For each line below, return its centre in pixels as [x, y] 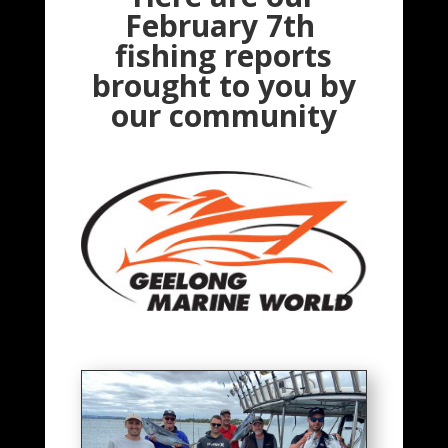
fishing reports [224, 55]
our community [223, 115]
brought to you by [223, 85]
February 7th [223, 25]
